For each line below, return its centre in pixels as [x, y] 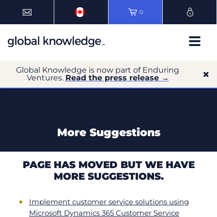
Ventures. [46, 78]
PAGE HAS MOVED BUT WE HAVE [108, 165]
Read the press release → [117, 78]
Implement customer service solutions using [109, 202]
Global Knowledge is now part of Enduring [98, 70]
